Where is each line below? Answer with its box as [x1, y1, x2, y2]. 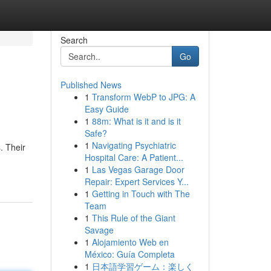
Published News [60, 79, 122, 91]
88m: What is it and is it [91, 115, 181, 127]
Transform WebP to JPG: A [91, 91, 195, 103]
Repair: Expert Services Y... [84, 175, 189, 188]
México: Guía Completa [84, 248, 175, 260]
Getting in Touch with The [91, 188, 190, 200]
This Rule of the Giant [91, 212, 175, 224]
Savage [84, 224, 114, 236]
